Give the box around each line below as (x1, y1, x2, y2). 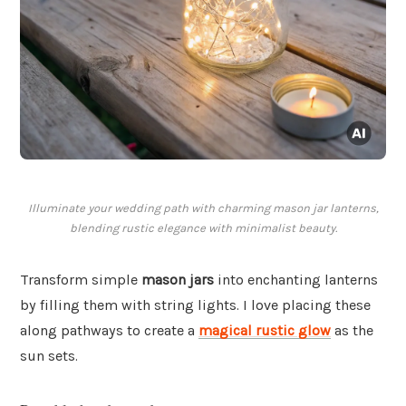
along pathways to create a (20, 322, 198, 340)
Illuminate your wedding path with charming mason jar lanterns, (27, 201, 379, 216)
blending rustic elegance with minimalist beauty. (69, 221, 337, 236)
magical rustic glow (198, 322, 331, 340)
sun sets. (20, 347, 78, 365)
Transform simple (20, 271, 141, 289)
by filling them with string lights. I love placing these (20, 296, 371, 314)
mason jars (141, 271, 214, 289)
